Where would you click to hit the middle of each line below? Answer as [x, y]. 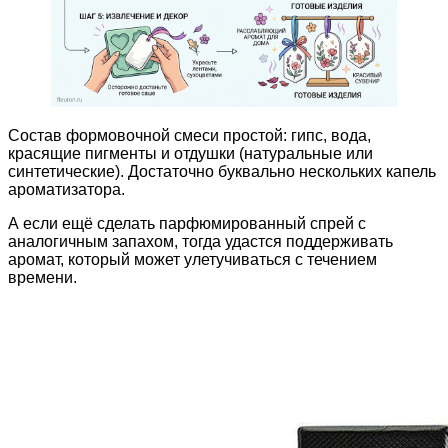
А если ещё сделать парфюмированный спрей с [187, 223]
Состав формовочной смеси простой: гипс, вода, [189, 135]
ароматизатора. [66, 189]
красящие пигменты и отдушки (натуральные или [190, 153]
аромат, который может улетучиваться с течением [192, 259]
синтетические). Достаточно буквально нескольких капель [222, 171]
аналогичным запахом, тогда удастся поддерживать [200, 241]
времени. [42, 277]
